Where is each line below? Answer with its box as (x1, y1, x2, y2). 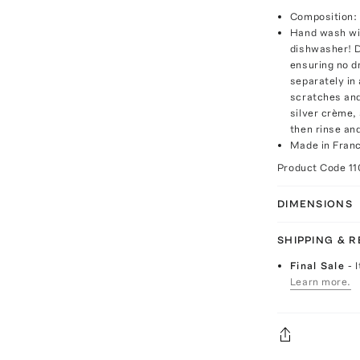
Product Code (276, 161, 349, 174)
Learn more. (289, 275, 351, 288)
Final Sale (289, 259, 349, 272)
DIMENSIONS (276, 197, 353, 210)
